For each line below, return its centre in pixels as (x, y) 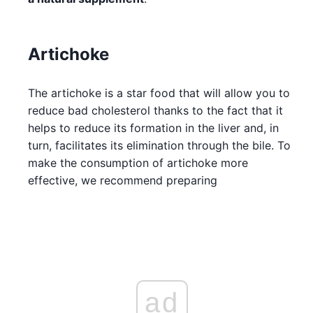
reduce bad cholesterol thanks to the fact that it (155, 110)
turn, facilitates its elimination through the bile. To (159, 145)
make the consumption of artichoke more (138, 162)
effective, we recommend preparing (123, 180)
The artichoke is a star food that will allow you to (159, 93)
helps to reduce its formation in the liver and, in (153, 128)
